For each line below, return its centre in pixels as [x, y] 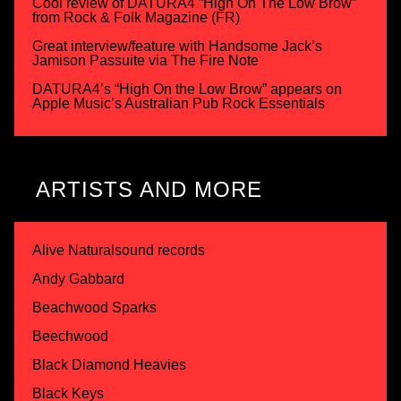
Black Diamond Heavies [109, 364]
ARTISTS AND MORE [149, 189]
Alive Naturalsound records [119, 250]
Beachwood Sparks [94, 307]
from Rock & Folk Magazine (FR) [136, 17]
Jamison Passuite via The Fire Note [145, 60]
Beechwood [70, 336]
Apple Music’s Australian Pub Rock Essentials [179, 103]
